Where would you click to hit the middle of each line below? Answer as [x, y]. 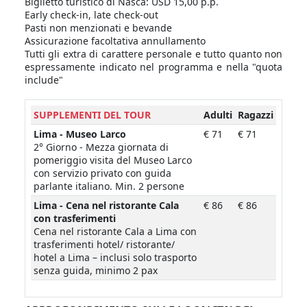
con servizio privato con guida [102, 173]
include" [44, 80]
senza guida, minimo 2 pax [96, 271]
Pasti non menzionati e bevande [98, 28]
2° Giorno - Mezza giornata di [101, 147]
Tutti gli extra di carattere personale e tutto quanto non [153, 54]
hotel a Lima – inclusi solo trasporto [115, 258]
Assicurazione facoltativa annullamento [115, 41]
